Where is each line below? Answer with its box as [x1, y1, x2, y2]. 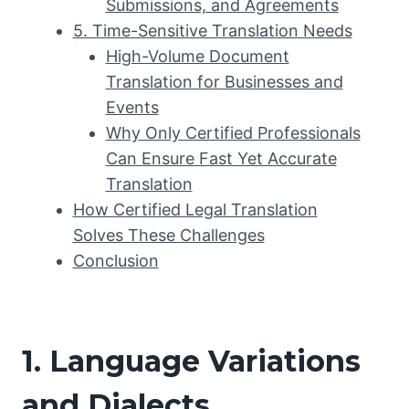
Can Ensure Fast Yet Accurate [105, 148, 337, 168]
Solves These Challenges [72, 225, 265, 245]
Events [105, 97, 159, 117]
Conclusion [72, 250, 159, 270]
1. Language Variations [22, 342, 361, 379]
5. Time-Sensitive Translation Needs [72, 20, 352, 40]
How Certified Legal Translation [72, 199, 318, 219]
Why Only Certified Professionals [105, 122, 361, 142]
